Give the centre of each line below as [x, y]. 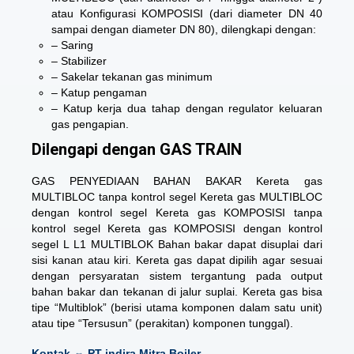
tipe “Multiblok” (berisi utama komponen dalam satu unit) [177, 307]
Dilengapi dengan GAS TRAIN [137, 149]
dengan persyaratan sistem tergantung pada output [177, 276]
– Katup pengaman [99, 92]
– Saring [72, 45]
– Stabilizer [79, 61]
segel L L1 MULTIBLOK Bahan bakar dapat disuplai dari [177, 244]
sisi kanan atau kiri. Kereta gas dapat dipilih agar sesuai [177, 260]
